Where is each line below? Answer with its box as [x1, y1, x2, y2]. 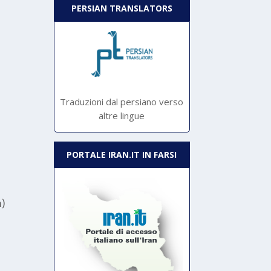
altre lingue [99, 109, 145, 122]
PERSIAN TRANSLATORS [71, 2, 172, 15]
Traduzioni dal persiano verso [60, 96, 184, 108]
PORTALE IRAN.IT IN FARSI [67, 149, 177, 161]
